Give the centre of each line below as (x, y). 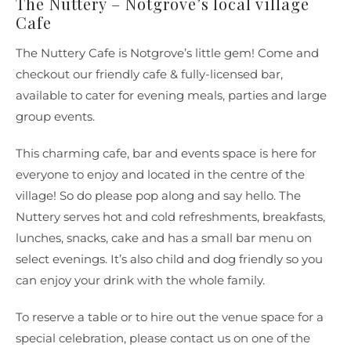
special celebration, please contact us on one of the (163, 338)
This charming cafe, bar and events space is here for (166, 154)
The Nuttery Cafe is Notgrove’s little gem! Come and (167, 53)
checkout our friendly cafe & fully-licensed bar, (149, 74)
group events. (55, 117)
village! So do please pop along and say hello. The (158, 196)
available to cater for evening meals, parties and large (171, 96)
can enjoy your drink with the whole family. (140, 280)
